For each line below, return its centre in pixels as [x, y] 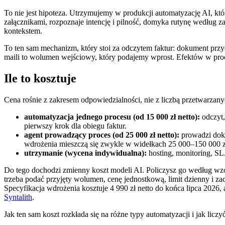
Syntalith [18, 197]
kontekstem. [23, 31]
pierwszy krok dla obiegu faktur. [75, 126]
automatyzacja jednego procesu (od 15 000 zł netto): [112, 117]
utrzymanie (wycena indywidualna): [85, 153]
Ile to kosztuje [40, 78]
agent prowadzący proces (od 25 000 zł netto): [102, 135]
